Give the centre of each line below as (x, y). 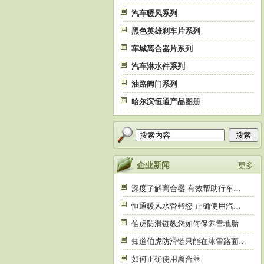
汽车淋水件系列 (158, 66)
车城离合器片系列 (162, 48)
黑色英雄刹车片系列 (166, 30)
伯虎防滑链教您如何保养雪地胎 (185, 223)
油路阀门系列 (154, 83)
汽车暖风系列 (154, 13)
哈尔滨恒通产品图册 (166, 101)
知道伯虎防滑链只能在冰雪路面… (189, 241)
